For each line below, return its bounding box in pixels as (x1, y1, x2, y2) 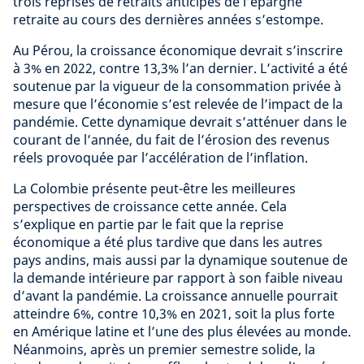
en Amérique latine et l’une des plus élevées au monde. (13, 323, 351, 341)
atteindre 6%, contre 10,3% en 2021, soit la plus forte (13, 305, 335, 323)
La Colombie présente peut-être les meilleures (13, 180, 296, 198)
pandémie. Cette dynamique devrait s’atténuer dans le (13, 113, 347, 132)
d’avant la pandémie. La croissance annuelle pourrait (13, 287, 338, 305)
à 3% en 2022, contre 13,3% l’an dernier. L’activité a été (13, 59, 348, 78)
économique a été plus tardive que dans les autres (13, 233, 323, 252)
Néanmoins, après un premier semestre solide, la (13, 340, 315, 359)
